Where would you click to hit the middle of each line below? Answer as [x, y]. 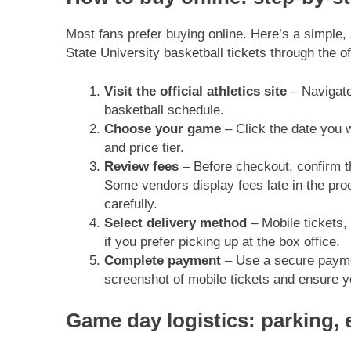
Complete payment [162, 261]
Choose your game [162, 129]
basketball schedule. [164, 110]
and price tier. [144, 148]
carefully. [130, 204]
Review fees [141, 167]
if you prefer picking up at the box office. [222, 242]
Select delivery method [175, 223]
